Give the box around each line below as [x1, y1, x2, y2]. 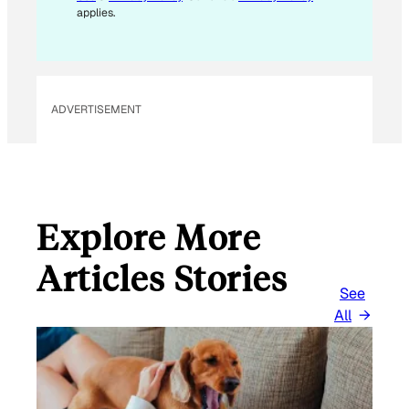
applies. [77, 5, 115, 20]
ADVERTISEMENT [51, 102, 142, 118]
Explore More [37, 214, 260, 258]
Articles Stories [37, 255, 288, 299]
